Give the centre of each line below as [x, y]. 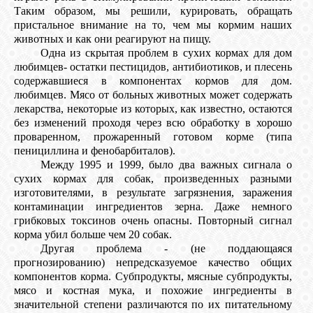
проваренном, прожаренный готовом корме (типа [153, 137]
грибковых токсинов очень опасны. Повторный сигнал [153, 221]
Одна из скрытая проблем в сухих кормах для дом [166, 53]
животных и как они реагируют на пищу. [112, 39]
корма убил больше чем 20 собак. [93, 235]
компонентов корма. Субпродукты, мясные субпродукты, [153, 277]
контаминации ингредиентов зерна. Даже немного [153, 207]
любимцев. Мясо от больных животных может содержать [153, 95]
